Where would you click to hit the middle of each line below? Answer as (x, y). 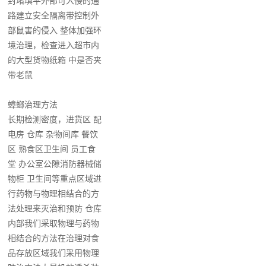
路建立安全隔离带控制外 (54, 15)
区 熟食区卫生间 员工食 (52, 149)
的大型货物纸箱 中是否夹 (55, 60)
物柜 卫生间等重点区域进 (55, 179)
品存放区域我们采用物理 (54, 253)
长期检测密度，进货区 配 (55, 119)
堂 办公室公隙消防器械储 (55, 164)
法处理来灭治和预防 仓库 (55, 208)
